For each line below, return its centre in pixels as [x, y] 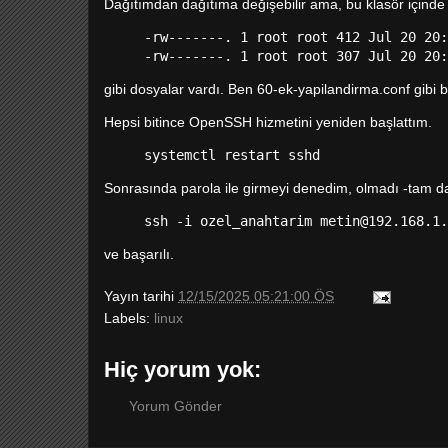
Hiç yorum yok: [182, 369]
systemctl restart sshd [232, 155]
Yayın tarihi [141, 296]
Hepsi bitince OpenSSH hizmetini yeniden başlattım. [268, 122]
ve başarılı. [141, 254]
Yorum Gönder [175, 406]
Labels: [129, 318]
